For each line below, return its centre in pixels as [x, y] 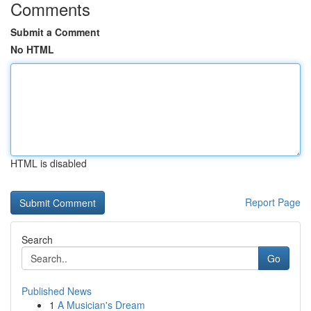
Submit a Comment [55, 32]
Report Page [273, 202]
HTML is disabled [49, 163]
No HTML [32, 49]
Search [37, 239]
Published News [57, 291]
